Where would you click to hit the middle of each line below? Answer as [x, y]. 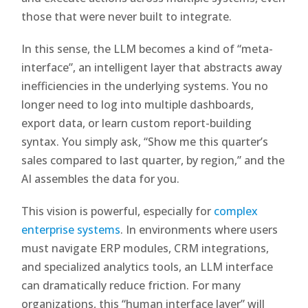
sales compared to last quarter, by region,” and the [153, 160]
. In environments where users [199, 229]
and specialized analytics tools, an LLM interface [147, 266]
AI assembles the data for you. [101, 178]
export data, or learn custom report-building [137, 123]
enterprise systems [71, 229]
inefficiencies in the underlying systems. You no [145, 86]
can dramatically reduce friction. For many [131, 285]
